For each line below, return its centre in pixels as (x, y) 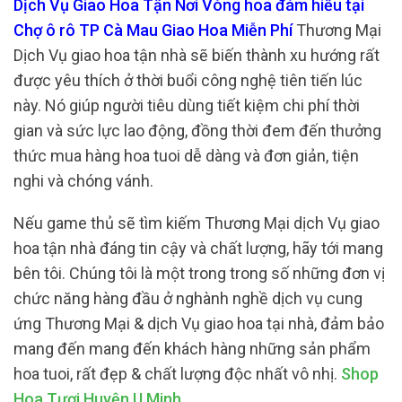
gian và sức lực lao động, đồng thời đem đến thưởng (197, 130)
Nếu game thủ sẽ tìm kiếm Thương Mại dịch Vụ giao (197, 223)
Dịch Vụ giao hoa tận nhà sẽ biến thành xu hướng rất (197, 55)
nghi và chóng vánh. (85, 180)
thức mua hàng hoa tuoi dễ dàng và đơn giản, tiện (186, 155)
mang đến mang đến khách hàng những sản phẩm (192, 349)
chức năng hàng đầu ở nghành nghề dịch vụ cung (188, 299)
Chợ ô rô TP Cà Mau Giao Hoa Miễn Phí (155, 30)
